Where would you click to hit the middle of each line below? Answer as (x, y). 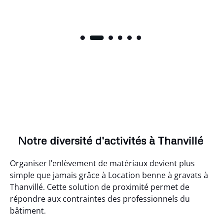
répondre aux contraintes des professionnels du (100, 199)
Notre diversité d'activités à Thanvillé (110, 140)
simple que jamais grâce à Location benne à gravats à (109, 175)
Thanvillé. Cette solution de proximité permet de (100, 187)
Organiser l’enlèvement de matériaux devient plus (102, 163)
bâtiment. (28, 210)
